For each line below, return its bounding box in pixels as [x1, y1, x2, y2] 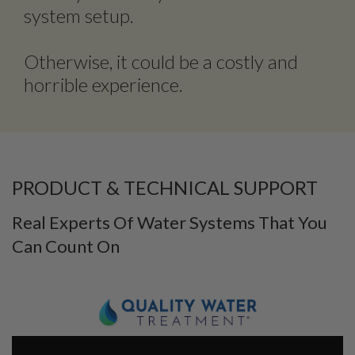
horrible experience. [24, 72, 183, 96]
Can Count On [12, 235, 120, 257]
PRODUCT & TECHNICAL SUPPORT [12, 175, 318, 199]
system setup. [24, 3, 134, 27]
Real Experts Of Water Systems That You [12, 211, 327, 233]
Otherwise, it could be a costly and [24, 49, 298, 73]
